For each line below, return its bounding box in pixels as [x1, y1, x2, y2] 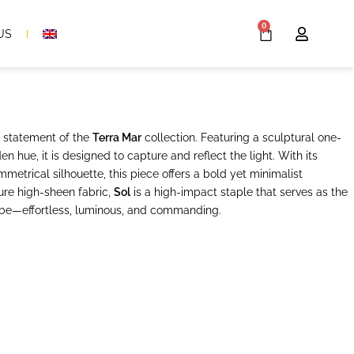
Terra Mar [92, 131, 141, 144]
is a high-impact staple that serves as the [130, 186, 348, 198]
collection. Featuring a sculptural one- [141, 131, 341, 144]
